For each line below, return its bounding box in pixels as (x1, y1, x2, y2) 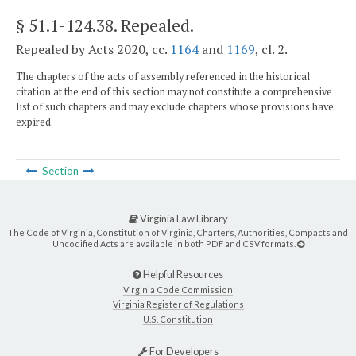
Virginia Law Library (137, 211, 228, 225)
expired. (16, 114, 53, 129)
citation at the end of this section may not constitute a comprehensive (16, 84, 332, 99)
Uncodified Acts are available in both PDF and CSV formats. (52, 238, 297, 250)
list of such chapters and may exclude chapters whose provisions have (16, 99, 334, 114)
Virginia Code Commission (123, 284, 233, 296)
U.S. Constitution (143, 313, 213, 324)
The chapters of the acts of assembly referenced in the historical (16, 69, 310, 83)
